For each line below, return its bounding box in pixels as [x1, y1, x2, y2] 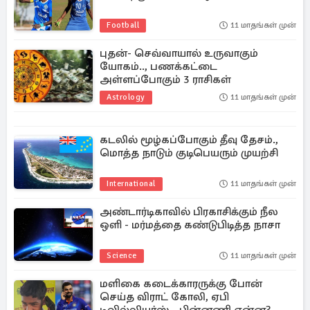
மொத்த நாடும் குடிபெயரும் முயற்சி [100, 146, 278, 160]
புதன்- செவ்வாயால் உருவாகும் [100, 46, 258, 60]
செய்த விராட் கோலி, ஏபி [100, 290, 229, 304]
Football [107, 20, 139, 30]
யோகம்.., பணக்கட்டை [100, 60, 217, 73]
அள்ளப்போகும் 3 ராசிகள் [100, 73, 231, 86]
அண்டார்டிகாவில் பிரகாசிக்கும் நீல [100, 205, 278, 219]
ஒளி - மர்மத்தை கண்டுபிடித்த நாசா [100, 218, 280, 232]
